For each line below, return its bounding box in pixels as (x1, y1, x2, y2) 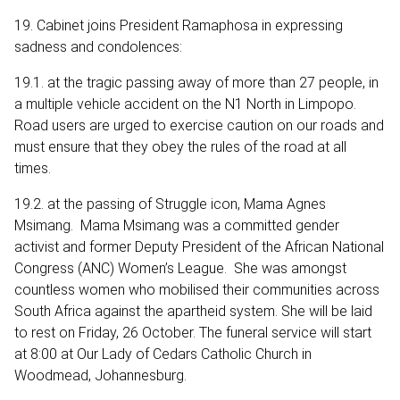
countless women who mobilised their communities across (14, 280, 379, 298)
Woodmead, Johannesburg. (14, 366, 187, 384)
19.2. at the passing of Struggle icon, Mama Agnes (14, 195, 326, 212)
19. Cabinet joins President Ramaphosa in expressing (14, 16, 343, 34)
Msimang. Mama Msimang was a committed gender (14, 216, 339, 234)
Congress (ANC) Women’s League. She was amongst (14, 259, 346, 277)
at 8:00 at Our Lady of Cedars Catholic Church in (14, 345, 312, 362)
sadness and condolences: (14, 37, 182, 55)
